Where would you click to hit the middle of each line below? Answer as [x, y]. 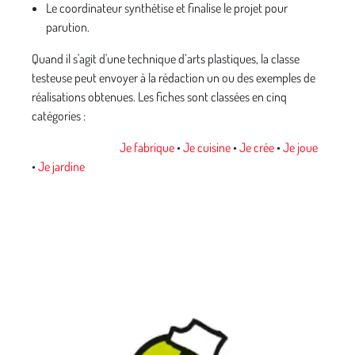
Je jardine [61, 167]
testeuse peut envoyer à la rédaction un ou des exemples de [174, 78]
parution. [68, 27]
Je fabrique [147, 148]
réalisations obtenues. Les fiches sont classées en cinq [159, 97]
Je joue [300, 148]
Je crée [257, 148]
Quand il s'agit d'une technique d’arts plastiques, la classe [166, 59]
